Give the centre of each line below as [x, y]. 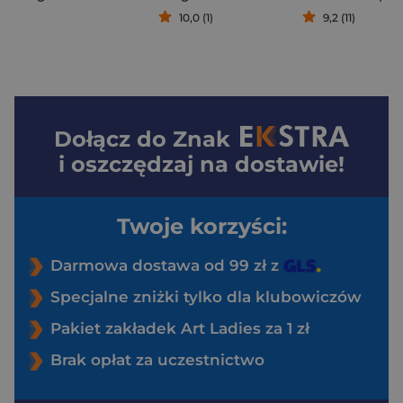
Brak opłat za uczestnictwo [157, 359]
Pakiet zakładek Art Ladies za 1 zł [180, 328]
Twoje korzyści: [201, 226]
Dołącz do [114, 139]
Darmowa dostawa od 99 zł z [167, 265]
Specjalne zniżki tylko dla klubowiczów [206, 296]
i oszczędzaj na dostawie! [201, 164]
